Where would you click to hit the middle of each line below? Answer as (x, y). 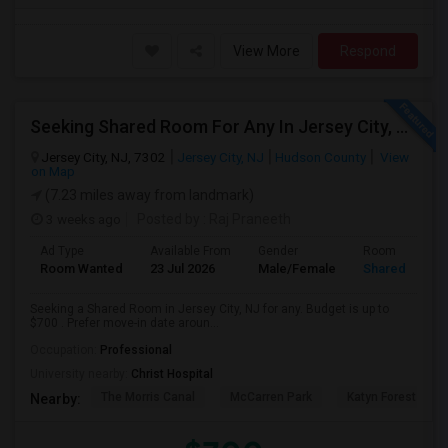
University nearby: (80, 374)
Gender (278, 251)
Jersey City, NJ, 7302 (103, 157)
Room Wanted (81, 268)
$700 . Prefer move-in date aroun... (124, 323)
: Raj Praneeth (245, 219)
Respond (368, 51)
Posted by (168, 219)
